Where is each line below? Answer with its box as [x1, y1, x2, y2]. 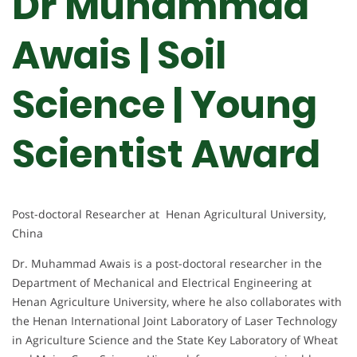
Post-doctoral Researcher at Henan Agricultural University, [12, 206, 326, 222]
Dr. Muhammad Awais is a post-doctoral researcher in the [12, 255, 322, 271]
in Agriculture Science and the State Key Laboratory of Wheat [12, 331, 338, 347]
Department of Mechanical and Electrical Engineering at [12, 274, 312, 290]
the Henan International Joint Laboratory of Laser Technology [12, 312, 337, 328]
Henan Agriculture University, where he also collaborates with [12, 293, 342, 309]
